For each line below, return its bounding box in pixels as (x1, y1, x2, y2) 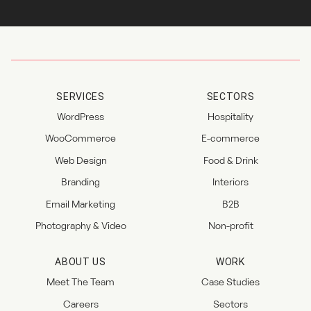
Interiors (212, 176, 249, 188)
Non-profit (208, 219, 253, 232)
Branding (61, 176, 100, 188)
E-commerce (201, 132, 260, 144)
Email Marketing (46, 197, 115, 210)
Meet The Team (47, 276, 115, 288)
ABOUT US (55, 256, 106, 268)
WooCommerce (45, 132, 116, 144)
